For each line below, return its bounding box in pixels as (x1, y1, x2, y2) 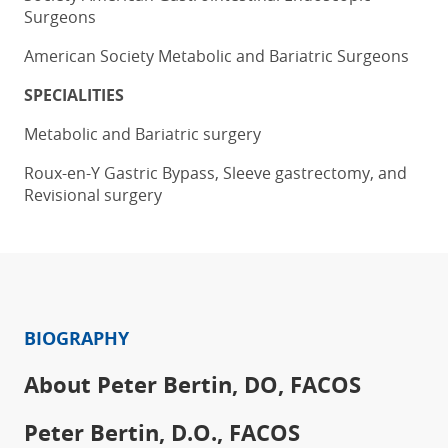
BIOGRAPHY (24, 325, 129, 351)
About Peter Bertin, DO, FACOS (24, 368, 361, 400)
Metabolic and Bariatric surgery (24, 122, 261, 145)
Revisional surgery (24, 183, 162, 206)
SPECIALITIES (24, 83, 124, 106)
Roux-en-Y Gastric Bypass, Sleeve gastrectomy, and (24, 161, 407, 184)
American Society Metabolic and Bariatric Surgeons (24, 44, 409, 67)
